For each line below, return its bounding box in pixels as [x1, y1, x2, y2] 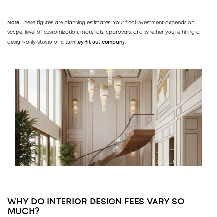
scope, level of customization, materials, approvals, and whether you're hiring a [7, 30, 200, 35]
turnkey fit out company [65, 40, 125, 45]
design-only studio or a [7, 40, 65, 45]
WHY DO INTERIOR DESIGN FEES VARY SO [7, 198, 185, 206]
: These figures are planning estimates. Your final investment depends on [19, 20, 194, 25]
